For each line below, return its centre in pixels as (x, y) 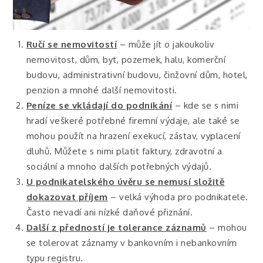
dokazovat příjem (67, 197)
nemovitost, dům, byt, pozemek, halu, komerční (126, 59)
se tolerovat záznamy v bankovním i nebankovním (131, 242)
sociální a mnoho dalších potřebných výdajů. (119, 166)
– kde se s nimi (205, 105)
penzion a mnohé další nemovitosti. (102, 90)
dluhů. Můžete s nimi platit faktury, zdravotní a (124, 151)
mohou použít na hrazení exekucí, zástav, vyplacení (133, 136)
